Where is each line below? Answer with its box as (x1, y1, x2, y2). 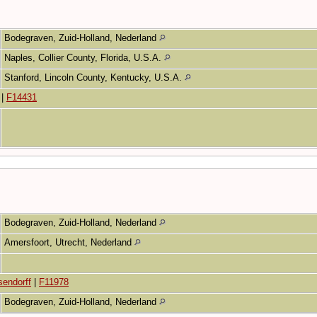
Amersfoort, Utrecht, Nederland (4, 236, 134, 248)
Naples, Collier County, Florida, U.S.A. (4, 52, 164, 63)
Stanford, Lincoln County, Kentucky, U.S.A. (4, 71, 185, 83)
